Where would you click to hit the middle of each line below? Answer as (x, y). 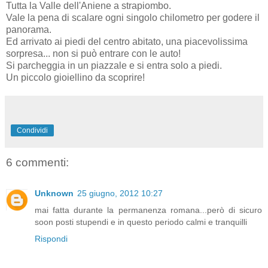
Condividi (32, 130)
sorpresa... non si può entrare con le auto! (93, 53)
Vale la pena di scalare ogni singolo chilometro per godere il (133, 17)
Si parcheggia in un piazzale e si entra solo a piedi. (114, 65)
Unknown (54, 194)
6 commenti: (37, 162)
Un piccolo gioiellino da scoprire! (75, 77)
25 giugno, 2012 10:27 (120, 194)
